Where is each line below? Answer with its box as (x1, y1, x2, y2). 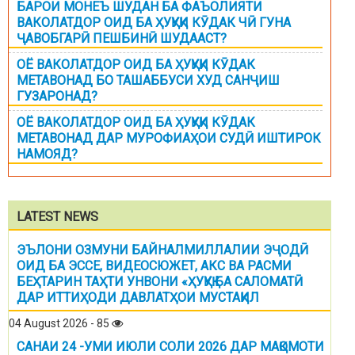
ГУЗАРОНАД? (17, 89, 97, 105)
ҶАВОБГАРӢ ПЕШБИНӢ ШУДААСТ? (17, 31, 227, 47)
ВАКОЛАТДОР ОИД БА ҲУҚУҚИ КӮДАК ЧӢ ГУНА (17, 15, 291, 31)
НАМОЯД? (17, 147, 78, 162)
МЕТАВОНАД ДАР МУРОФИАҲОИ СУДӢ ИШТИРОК (17, 131, 321, 147)
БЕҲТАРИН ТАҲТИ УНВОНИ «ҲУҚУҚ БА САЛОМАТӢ (17, 274, 303, 290)
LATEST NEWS (17, 209, 98, 225)
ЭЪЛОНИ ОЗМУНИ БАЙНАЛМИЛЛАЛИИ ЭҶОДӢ (17, 242, 308, 258)
